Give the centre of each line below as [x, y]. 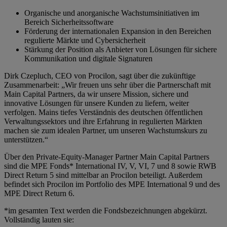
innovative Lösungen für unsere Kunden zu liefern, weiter [97, 103]
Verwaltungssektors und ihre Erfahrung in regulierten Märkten [103, 122]
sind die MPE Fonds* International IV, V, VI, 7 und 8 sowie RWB [110, 166]
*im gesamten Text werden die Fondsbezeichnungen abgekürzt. [106, 211]
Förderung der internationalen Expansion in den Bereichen [118, 31]
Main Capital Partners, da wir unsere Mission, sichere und [96, 94]
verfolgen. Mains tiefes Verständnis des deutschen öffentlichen [103, 112]
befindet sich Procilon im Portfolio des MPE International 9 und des [112, 184]
